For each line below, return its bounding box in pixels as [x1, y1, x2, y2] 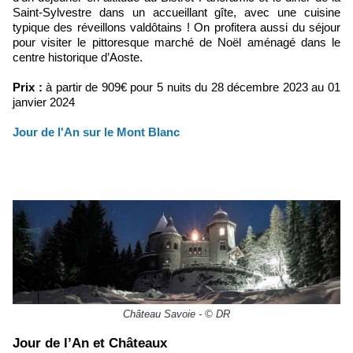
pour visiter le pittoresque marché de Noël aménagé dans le [13, 35, 340, 50]
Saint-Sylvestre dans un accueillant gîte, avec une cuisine [13, 6, 340, 20]
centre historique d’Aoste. [13, 50, 143, 65]
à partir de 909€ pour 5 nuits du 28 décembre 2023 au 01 [42, 80, 341, 95]
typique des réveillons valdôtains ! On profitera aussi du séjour [13, 20, 340, 35]
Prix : [13, 80, 43, 95]
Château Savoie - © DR [123, 308, 230, 321]
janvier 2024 [13, 95, 75, 110]
